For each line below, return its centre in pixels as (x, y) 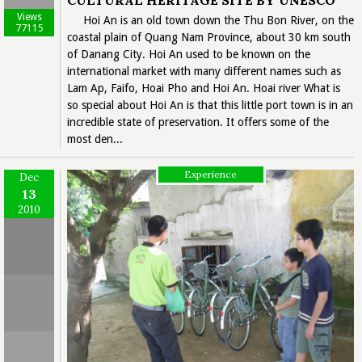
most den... (95, 139)
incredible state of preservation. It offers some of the (198, 122)
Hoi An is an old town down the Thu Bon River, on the (219, 21)
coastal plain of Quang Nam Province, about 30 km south (209, 38)
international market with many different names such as (204, 72)
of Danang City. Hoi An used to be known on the (189, 55)
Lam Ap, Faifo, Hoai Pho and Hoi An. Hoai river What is (204, 88)
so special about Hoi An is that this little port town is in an (210, 105)
